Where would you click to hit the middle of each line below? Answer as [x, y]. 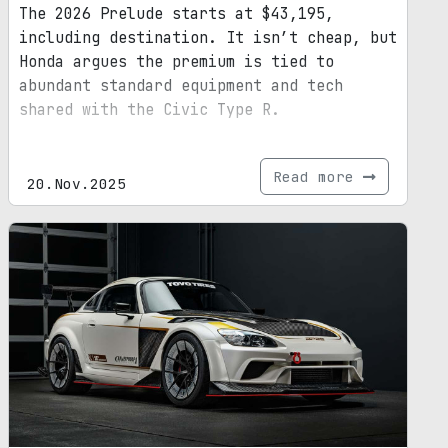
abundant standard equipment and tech [181, 86]
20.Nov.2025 [76, 184]
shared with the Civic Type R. [149, 110]
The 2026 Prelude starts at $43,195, [176, 14]
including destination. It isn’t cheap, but [208, 38]
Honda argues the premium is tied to [176, 62]
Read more [318, 177]
